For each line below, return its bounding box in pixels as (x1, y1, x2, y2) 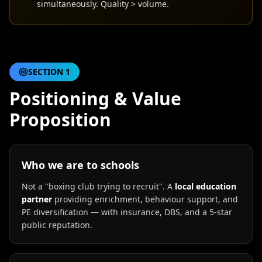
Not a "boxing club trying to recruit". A (22, 181, 175, 192)
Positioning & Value (9, 87, 181, 111)
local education (175, 181, 236, 192)
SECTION (28, 66, 65, 77)
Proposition (9, 108, 111, 132)
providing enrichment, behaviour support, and (52, 194, 238, 205)
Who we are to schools (22, 158, 139, 172)
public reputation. (22, 219, 92, 230)
